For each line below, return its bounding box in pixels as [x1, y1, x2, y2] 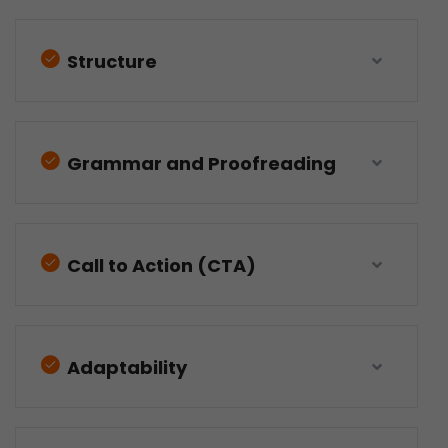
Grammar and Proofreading [63, 151, 336, 176]
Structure [63, 49, 157, 74]
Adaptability [63, 355, 187, 380]
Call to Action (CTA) [63, 253, 256, 278]
